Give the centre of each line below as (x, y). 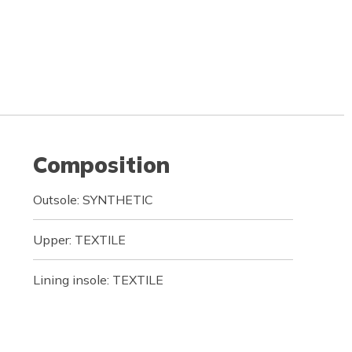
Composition (101, 165)
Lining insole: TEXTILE (98, 280)
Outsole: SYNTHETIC (93, 200)
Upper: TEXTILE (79, 240)
